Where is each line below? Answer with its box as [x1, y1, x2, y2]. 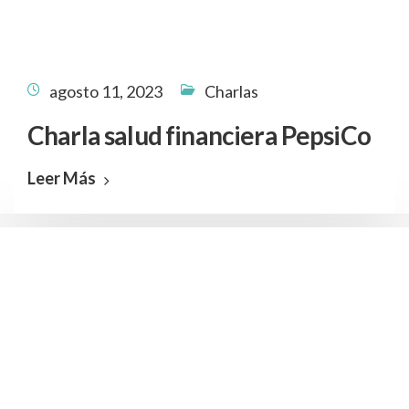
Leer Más [27, 168, 96, 188]
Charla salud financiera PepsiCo [27, 120, 371, 151]
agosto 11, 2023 [49, 81, 163, 101]
